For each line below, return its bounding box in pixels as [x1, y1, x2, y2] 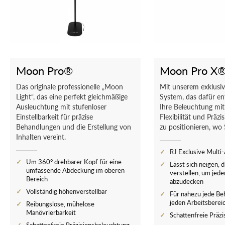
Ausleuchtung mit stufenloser [16, 102, 106, 111]
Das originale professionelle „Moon [16, 82, 123, 91]
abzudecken [169, 177, 203, 185]
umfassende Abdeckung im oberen [26, 166, 125, 174]
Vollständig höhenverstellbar [26, 187, 107, 195]
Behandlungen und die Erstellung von [16, 123, 131, 131]
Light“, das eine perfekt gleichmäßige [16, 92, 128, 101]
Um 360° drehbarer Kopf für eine [26, 158, 122, 166]
